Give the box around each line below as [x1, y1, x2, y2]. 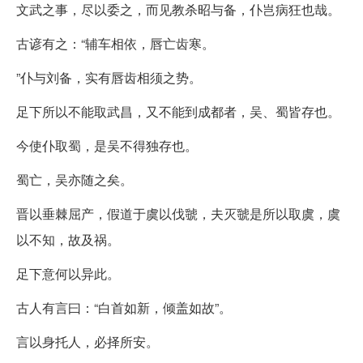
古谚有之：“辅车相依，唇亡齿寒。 [16, 33, 215, 53]
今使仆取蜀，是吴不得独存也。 [16, 135, 198, 155]
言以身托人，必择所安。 [16, 331, 159, 351]
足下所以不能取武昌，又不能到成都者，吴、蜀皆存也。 [16, 101, 340, 121]
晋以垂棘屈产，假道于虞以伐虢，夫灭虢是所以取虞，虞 [16, 203, 340, 223]
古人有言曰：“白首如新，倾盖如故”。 [16, 297, 232, 317]
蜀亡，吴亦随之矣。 [16, 169, 133, 189]
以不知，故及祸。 [16, 229, 120, 249]
